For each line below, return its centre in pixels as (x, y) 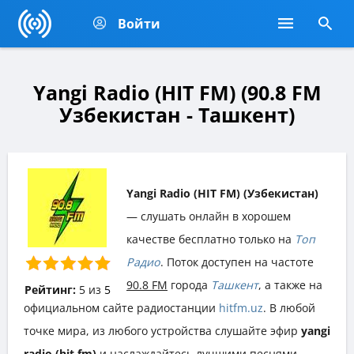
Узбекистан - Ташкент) (177, 115)
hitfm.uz (241, 307)
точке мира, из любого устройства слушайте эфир (162, 330)
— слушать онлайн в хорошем (209, 216)
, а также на (290, 284)
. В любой (289, 307)
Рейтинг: (50, 289)
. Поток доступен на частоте (237, 262)
